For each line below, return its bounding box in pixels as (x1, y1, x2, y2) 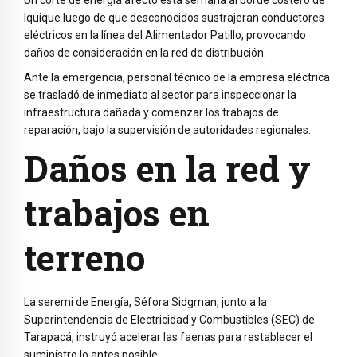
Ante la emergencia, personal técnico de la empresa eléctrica (24, 70, 330, 84)
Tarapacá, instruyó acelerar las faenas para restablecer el (24, 331, 312, 344)
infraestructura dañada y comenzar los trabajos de (24, 105, 279, 119)
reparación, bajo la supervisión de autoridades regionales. (24, 123, 311, 136)
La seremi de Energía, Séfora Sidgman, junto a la (24, 296, 267, 309)
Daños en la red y (24, 144, 311, 191)
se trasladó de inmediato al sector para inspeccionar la (24, 88, 296, 101)
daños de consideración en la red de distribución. (24, 46, 266, 60)
